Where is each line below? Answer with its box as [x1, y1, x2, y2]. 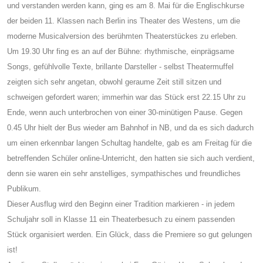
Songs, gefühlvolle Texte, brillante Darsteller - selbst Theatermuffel [7, 62, 234, 71]
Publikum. [7, 184, 41, 193]
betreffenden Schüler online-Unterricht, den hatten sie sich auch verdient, [7, 153, 255, 163]
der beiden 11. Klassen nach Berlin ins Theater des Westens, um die [7, 16, 240, 25]
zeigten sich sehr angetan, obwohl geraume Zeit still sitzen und [7, 77, 221, 86]
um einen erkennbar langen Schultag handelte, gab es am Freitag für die [7, 138, 252, 147]
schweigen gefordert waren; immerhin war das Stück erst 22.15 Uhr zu [7, 92, 245, 102]
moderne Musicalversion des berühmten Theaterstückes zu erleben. [7, 31, 238, 41]
